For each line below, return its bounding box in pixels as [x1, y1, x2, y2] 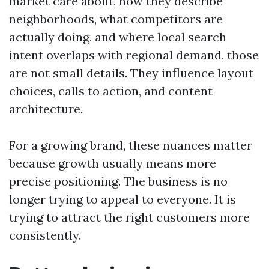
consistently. [9, 228, 81, 243]
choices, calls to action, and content [9, 83, 213, 98]
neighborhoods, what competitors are [9, 11, 223, 26]
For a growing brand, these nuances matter [9, 138, 252, 153]
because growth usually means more [9, 156, 216, 171]
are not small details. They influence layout [9, 65, 253, 80]
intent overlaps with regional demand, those [9, 47, 259, 62]
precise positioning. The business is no [9, 174, 228, 189]
